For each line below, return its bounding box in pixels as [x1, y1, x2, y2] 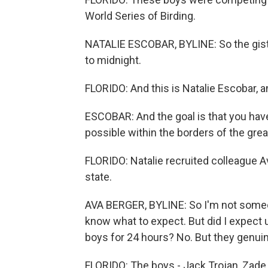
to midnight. [85, 54, 141, 66]
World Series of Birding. [85, 10, 196, 22]
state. [85, 170, 112, 183]
